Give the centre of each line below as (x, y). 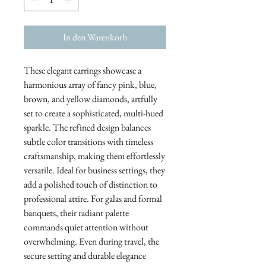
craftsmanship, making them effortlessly (94, 156)
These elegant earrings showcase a (83, 70)
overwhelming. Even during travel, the (91, 241)
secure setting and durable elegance (85, 256)
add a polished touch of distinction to (91, 184)
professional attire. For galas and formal (93, 199)
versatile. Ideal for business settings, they (94, 170)
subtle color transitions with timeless (88, 142)
